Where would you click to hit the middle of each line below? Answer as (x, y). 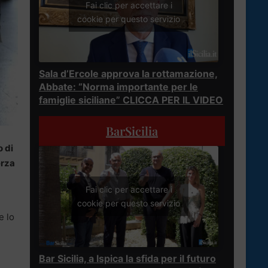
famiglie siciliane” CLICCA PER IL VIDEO (131, 100)
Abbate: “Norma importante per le (118, 86)
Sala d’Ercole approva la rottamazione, (128, 73)
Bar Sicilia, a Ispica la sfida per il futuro (127, 258)
